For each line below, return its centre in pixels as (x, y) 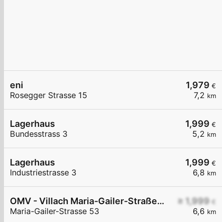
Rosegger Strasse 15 (49, 95)
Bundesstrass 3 (39, 134)
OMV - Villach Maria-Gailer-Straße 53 (161, 201)
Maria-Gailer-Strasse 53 (55, 211)
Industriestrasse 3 (43, 173)
